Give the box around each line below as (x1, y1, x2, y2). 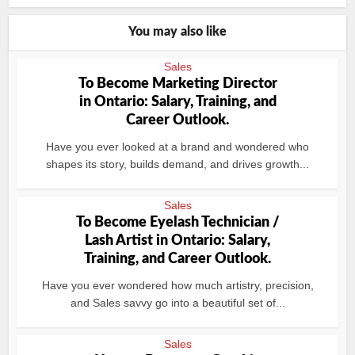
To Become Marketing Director (78, 77, 277, 91)
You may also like (128, 25, 227, 38)
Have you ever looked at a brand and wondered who (46, 140, 309, 153)
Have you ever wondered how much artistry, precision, (41, 279, 314, 292)
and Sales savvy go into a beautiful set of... (70, 296, 285, 309)
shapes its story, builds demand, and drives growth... (46, 158, 309, 170)
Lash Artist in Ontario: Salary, (85, 234, 270, 248)
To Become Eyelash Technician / (75, 216, 280, 230)
